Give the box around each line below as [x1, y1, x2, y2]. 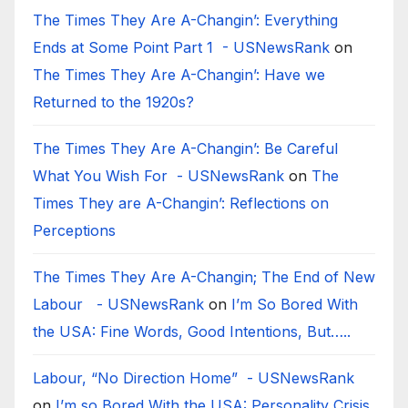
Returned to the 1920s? [33, 92, 203, 111]
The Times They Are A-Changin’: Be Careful [33, 138, 338, 158]
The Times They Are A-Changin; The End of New [33, 267, 375, 286]
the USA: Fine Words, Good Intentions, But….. [33, 321, 351, 341]
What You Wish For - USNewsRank [33, 166, 284, 185]
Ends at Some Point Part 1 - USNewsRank [33, 37, 330, 56]
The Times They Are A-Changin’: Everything [33, 10, 338, 29]
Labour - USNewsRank [33, 294, 204, 313]
